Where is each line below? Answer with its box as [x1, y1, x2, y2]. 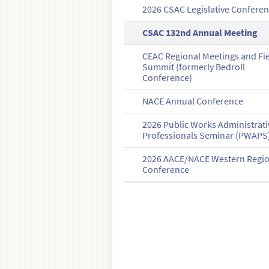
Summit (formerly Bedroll [142, 61, 246, 74]
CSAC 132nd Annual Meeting [142, 26, 258, 40]
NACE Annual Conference [142, 95, 244, 108]
